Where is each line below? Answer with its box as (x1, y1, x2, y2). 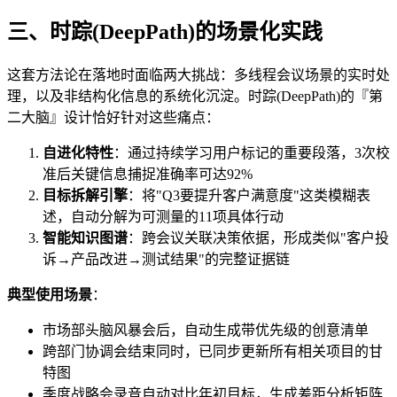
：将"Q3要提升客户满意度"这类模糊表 (128, 188, 370, 204)
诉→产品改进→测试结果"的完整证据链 (43, 252, 290, 268)
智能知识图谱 (43, 230, 128, 246)
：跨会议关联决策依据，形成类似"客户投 (128, 230, 389, 246)
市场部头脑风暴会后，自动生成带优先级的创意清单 (43, 323, 369, 339)
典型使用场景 (7, 287, 92, 303)
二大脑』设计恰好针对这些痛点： (7, 110, 220, 126)
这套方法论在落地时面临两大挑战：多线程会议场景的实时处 (7, 67, 390, 83)
